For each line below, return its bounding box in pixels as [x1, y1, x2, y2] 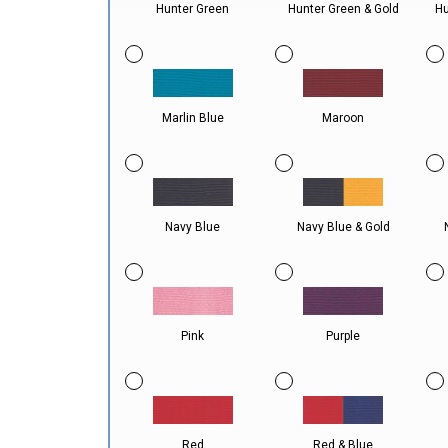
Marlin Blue [161, 111, 224, 125]
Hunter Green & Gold [287, 2, 399, 16]
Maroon [322, 111, 365, 125]
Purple [326, 329, 361, 343]
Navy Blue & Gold [296, 220, 390, 234]
